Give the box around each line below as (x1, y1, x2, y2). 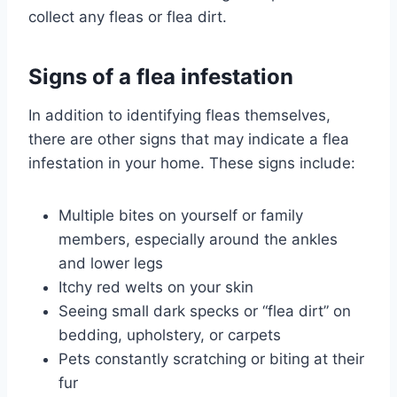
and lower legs (58, 254, 163, 273)
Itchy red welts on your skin (58, 278, 253, 297)
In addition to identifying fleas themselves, (28, 106, 331, 125)
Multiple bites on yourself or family (58, 206, 303, 225)
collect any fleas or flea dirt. (28, 8, 227, 27)
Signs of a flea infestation (28, 64, 293, 90)
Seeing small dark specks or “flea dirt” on (58, 302, 351, 321)
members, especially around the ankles (58, 230, 338, 249)
